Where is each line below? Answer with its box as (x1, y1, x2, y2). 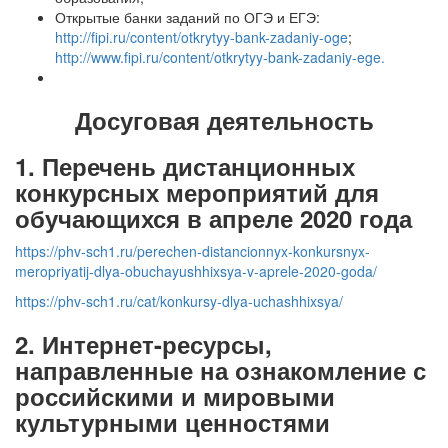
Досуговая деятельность (74, 103, 374, 137)
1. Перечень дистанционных (15, 149, 355, 183)
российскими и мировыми (15, 379, 335, 413)
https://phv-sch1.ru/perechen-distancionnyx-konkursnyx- (15, 241, 370, 261)
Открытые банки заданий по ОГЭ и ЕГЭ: (55, 7, 320, 27)
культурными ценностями (15, 405, 330, 439)
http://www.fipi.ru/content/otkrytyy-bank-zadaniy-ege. (55, 47, 385, 67)
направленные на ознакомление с (15, 353, 426, 387)
